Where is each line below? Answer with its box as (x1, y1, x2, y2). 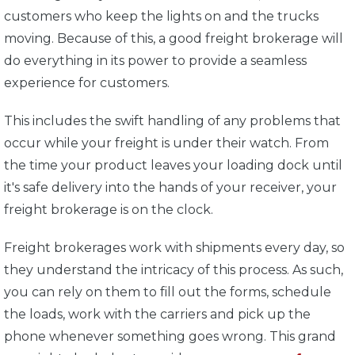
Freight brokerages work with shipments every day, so (4, 239, 345, 255)
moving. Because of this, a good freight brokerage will (4, 30, 343, 46)
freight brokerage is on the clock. (4, 201, 216, 217)
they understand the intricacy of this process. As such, (4, 261, 343, 277)
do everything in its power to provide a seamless (4, 52, 307, 68)
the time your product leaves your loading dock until (4, 157, 342, 173)
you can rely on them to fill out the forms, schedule (4, 284, 331, 300)
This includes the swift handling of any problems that (4, 113, 341, 128)
